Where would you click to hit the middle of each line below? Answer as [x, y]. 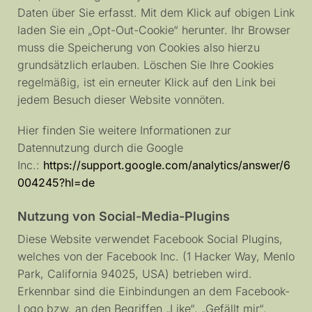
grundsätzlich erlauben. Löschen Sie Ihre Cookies [146, 64]
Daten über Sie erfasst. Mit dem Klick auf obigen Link [156, 12]
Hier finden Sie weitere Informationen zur [124, 131]
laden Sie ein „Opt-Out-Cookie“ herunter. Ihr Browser [154, 30]
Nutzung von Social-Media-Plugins [124, 217]
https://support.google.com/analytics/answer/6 [167, 165]
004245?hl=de [56, 183]
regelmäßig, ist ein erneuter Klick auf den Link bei [147, 82]
